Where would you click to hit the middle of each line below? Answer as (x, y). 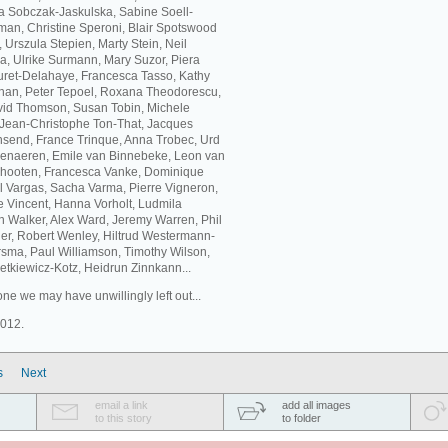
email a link (121, 405)
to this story (123, 418)
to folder (301, 418)
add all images (316, 405)
